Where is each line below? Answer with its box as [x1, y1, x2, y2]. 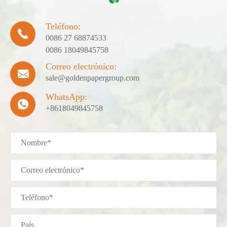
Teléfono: [46, 21, 81, 31]
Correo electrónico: [46, 61, 117, 71]
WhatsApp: [46, 91, 87, 102]
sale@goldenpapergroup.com [46, 73, 139, 82]
